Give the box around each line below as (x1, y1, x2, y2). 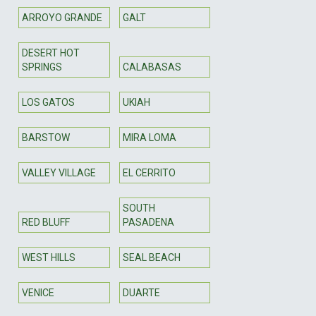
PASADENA (122, 216, 174, 228)
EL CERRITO (122, 166, 176, 178)
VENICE (22, 286, 54, 298)
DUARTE (122, 286, 160, 298)
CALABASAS (122, 61, 181, 73)
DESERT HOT (22, 47, 80, 59)
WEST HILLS (22, 251, 75, 263)
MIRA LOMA (122, 131, 176, 143)
